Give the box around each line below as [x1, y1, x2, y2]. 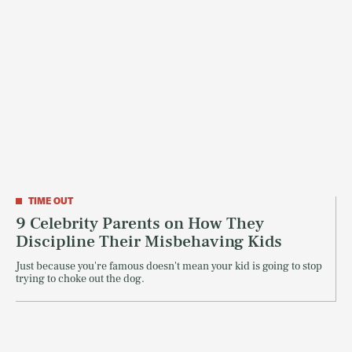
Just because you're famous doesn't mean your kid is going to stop [16, 259, 322, 274]
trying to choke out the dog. [16, 272, 145, 287]
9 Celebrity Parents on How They [16, 212, 264, 235]
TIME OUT [28, 195, 73, 207]
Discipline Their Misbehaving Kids [16, 230, 282, 253]
